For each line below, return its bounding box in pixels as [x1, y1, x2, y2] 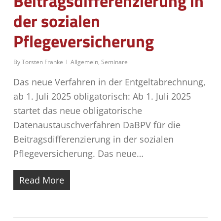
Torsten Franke [21, 58, 63, 66]
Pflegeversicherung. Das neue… [13, 147, 144, 159]
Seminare [101, 58, 128, 66]
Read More [19, 174, 64, 186]
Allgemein [70, 58, 98, 66]
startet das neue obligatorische [13, 105, 142, 116]
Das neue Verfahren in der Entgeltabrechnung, [13, 76, 206, 88]
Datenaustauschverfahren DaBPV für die [13, 119, 181, 131]
